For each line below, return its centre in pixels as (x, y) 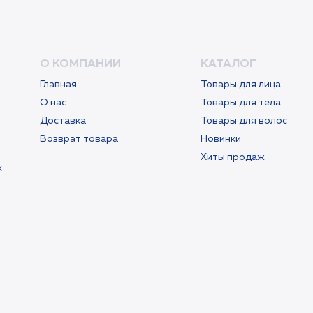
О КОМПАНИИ (80, 64)
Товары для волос (244, 121)
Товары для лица (241, 85)
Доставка (63, 121)
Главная (58, 85)
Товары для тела (241, 103)
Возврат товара (79, 139)
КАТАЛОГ (228, 64)
